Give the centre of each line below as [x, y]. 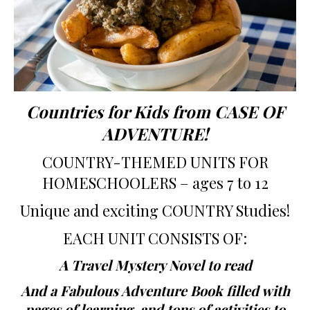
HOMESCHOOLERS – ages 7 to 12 [155, 182]
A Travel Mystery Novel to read [155, 264]
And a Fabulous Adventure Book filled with [155, 290]
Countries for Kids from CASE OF [155, 111]
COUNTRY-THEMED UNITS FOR [155, 162]
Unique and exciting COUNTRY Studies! [155, 210]
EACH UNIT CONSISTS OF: [155, 238]
